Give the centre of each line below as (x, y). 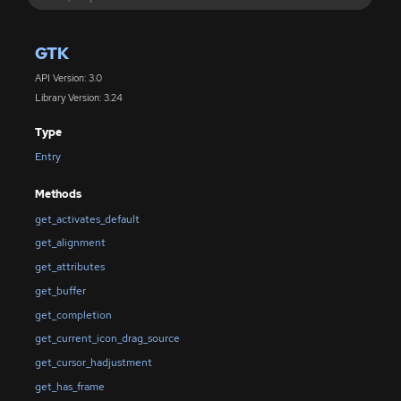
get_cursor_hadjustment (93, 363)
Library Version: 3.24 (78, 98)
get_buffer (60, 290)
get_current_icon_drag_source (107, 339)
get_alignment (70, 243)
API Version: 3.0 (68, 77)
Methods (58, 195)
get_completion (73, 315)
